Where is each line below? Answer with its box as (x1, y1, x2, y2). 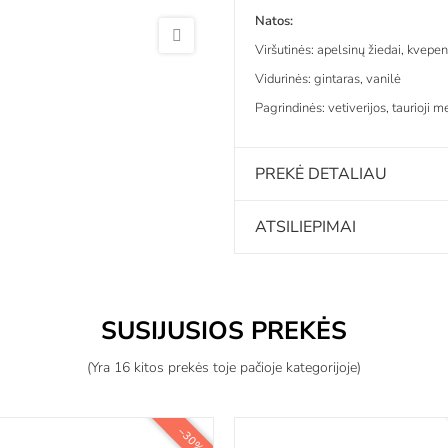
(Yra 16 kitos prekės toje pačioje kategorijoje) (87, 357, 361, 377)
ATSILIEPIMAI (255, 215, 356, 238)
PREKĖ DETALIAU (255, 162, 387, 185)
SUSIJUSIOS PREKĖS (101, 313, 347, 348)
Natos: (255, 11, 293, 30)
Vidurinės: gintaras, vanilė (255, 69, 401, 88)
